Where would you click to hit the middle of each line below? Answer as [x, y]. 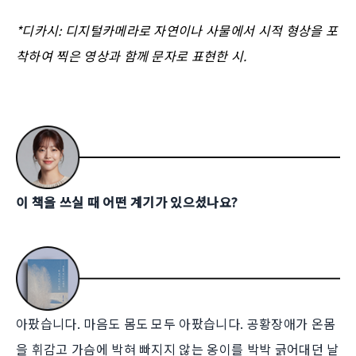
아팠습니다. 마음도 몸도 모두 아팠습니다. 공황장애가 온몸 [176, 323]
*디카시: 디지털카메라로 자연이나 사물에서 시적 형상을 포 [177, 31]
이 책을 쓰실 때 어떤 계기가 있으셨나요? [127, 202]
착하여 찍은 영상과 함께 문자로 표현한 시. [132, 56]
